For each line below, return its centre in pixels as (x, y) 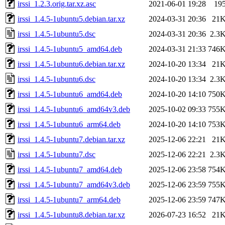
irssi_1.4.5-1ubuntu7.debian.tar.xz (71, 139)
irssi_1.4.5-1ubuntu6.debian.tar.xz (71, 64)
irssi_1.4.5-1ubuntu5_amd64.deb (70, 49)
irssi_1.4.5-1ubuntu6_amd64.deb (70, 94)
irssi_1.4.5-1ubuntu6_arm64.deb (69, 124)
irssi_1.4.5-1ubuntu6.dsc (57, 79)
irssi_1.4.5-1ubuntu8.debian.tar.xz (71, 214)
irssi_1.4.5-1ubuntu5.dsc (57, 34)
